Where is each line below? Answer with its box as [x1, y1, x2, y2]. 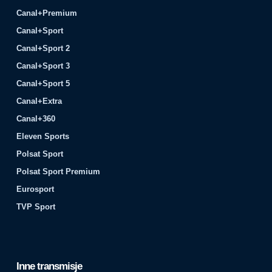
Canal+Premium [16, 8, 78, 18]
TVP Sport [16, 202, 56, 211]
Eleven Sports [16, 131, 70, 141]
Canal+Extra [16, 96, 63, 106]
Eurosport [16, 184, 55, 194]
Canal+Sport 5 [16, 78, 70, 88]
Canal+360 [16, 114, 56, 123]
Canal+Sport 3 [16, 61, 70, 70]
